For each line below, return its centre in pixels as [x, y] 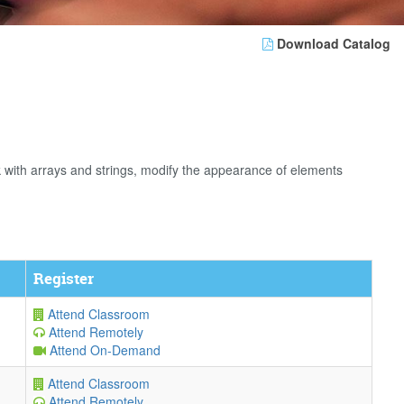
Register [64, 278]
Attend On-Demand [103, 350]
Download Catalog [332, 43]
